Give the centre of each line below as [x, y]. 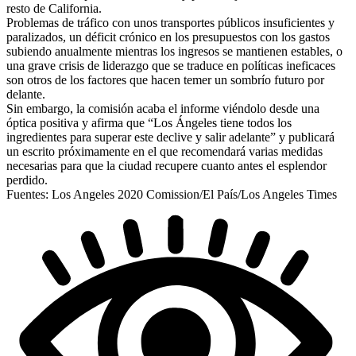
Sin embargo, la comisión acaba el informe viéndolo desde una [163, 108]
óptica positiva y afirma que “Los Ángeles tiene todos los [149, 122]
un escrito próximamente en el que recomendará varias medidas [164, 151]
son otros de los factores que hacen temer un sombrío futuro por [165, 79]
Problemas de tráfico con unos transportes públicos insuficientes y [170, 22]
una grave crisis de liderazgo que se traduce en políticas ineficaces [171, 65]
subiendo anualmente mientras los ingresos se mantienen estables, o [174, 51]
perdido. [27, 180]
